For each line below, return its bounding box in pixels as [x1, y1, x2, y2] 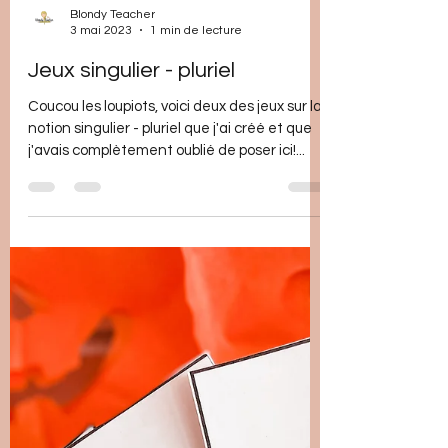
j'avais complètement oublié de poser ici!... [28, 230, 305, 246]
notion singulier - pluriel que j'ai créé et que [28, 208, 312, 224]
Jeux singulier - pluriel [28, 146, 235, 170]
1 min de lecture [150, 111, 242, 125]
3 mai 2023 [70, 111, 132, 125]
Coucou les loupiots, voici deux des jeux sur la [28, 186, 322, 202]
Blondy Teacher [70, 95, 155, 109]
